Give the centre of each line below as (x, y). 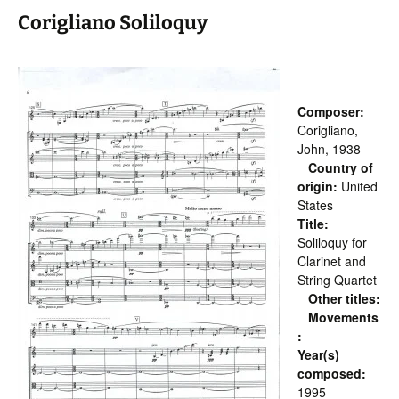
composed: (332, 373)
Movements (343, 317)
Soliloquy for (332, 242)
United (358, 186)
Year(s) (318, 354)
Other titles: (344, 298)
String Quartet (337, 280)
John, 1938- (331, 149)
